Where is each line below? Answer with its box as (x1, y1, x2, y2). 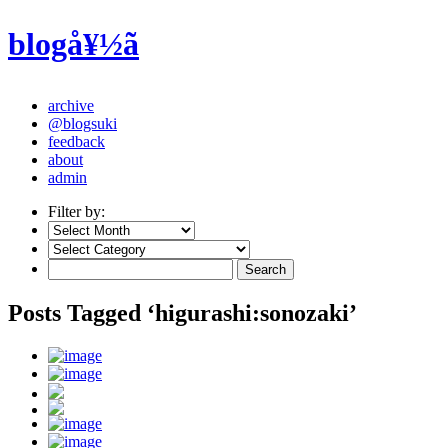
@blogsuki (48, 114, 117, 132)
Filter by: (48, 202, 105, 220)
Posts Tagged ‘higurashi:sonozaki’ (8, 299, 357, 326)
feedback (48, 132, 105, 150)
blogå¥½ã (8, 26, 139, 63)
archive (48, 96, 94, 114)
